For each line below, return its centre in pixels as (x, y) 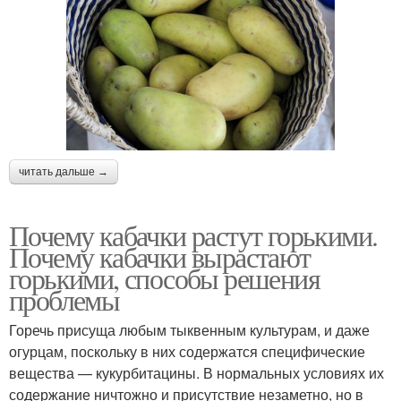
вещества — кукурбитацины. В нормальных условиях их (196, 372)
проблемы (64, 299)
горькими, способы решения (164, 277)
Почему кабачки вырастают (160, 256)
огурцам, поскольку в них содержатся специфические (187, 351)
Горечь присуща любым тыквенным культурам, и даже (189, 329)
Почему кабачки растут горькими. (193, 235)
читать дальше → (64, 171)
